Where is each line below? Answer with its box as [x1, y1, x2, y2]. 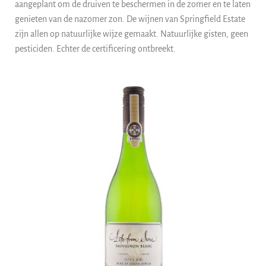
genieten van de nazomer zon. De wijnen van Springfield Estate [15, 14, 245, 24]
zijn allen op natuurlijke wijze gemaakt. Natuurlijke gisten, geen [15, 28, 248, 39]
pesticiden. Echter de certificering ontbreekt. [15, 43, 176, 53]
